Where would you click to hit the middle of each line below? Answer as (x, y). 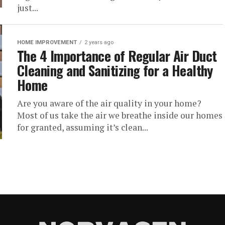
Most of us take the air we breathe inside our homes (120, 115)
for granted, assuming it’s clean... (83, 127)
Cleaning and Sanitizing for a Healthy (115, 70)
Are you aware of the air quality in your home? (109, 103)
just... (28, 8)
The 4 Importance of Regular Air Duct (117, 56)
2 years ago (99, 42)
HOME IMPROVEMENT (47, 42)
